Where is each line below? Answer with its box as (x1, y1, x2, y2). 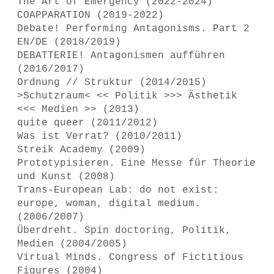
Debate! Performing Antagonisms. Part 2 (17, 23, 250, 34)
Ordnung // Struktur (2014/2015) (17, 77, 207, 88)
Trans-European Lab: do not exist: (17, 185, 219, 196)
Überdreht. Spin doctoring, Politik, (17, 225, 231, 236)
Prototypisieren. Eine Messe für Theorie (17, 158, 256, 169)
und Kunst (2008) (17, 171, 115, 182)
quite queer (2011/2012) (17, 117, 158, 128)
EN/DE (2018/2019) (17, 37, 121, 48)
